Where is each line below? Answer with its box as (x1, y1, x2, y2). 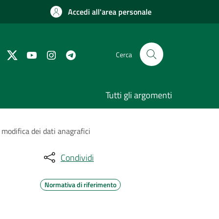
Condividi (61, 151, 94, 164)
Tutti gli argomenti (106, 88, 172, 102)
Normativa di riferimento (44, 179, 116, 190)
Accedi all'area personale (68, 6, 152, 18)
